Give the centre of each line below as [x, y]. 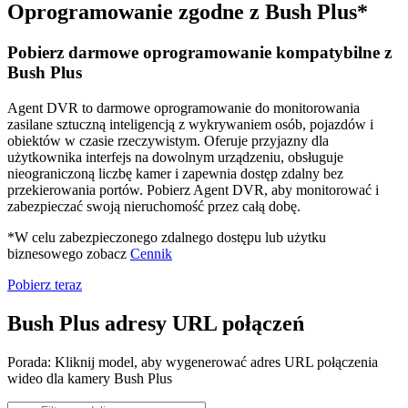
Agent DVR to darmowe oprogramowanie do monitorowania [184, 107]
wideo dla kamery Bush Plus [90, 378]
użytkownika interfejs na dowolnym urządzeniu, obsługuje [175, 157]
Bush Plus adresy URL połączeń [156, 323]
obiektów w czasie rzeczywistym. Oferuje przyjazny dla [168, 140]
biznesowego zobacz [69, 253]
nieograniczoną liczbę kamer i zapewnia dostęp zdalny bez [175, 173]
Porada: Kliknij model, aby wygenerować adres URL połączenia [193, 362]
